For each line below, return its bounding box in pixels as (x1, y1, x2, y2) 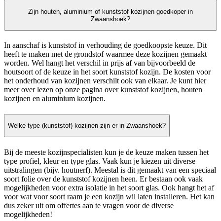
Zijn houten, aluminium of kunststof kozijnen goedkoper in (28, 7, 193, 15)
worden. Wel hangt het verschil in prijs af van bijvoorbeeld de (4, 59, 195, 68)
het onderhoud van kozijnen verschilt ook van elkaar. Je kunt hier (4, 76, 206, 85)
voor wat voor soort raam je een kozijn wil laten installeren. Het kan (4, 192, 215, 201)
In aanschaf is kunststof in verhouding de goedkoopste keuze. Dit (4, 41, 207, 50)
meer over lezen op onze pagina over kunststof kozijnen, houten (4, 85, 202, 94)
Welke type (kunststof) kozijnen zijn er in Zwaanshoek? (8, 121, 166, 129)
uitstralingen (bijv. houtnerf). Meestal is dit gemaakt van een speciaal (4, 165, 216, 174)
